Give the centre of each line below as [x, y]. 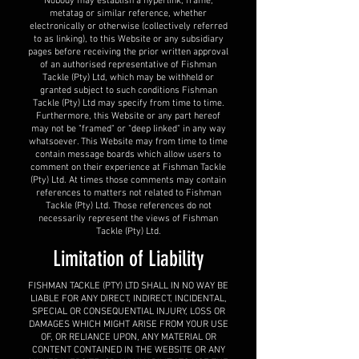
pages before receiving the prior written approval [128, 52]
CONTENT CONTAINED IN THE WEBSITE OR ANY [128, 350]
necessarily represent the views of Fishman [128, 219]
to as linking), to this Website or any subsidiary [128, 39]
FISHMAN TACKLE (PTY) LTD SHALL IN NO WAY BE [128, 286]
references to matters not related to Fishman [128, 193]
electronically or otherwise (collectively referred [128, 26]
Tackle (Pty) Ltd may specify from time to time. [128, 103]
